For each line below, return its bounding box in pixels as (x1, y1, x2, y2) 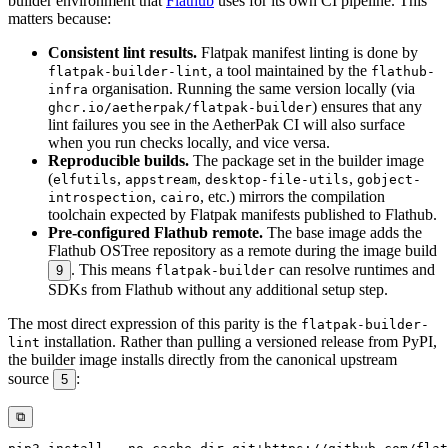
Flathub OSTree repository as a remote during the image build (48, 242, 437, 260)
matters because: (8, 10, 111, 28)
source (8, 370, 53, 388)
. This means (71, 261, 155, 279)
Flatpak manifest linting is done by (197, 44, 418, 62)
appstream (125, 172, 197, 188)
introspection (48, 190, 152, 206)
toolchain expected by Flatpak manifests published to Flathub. (48, 206, 437, 224)
